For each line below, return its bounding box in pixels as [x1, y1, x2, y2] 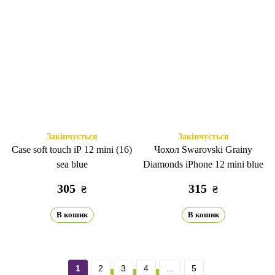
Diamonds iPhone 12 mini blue [143, 159, 263, 169]
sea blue [56, 159, 88, 169]
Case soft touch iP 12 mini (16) [12, 144, 132, 155]
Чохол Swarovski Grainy [154, 144, 252, 155]
